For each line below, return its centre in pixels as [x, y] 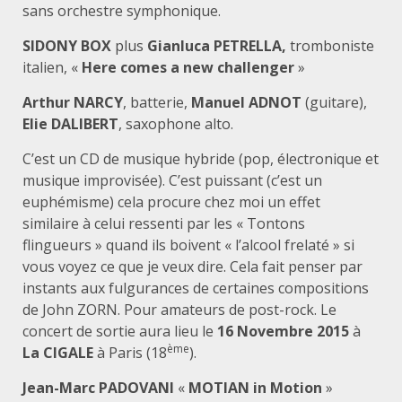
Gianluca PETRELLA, [218, 45]
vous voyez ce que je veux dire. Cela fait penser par [192, 266]
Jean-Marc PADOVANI [98, 387]
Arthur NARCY [73, 102]
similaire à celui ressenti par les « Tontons [164, 223]
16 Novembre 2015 [285, 331]
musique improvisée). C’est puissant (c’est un [172, 180]
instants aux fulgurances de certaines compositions [196, 288]
